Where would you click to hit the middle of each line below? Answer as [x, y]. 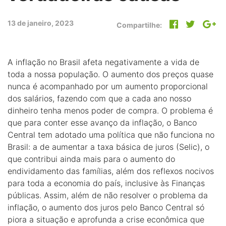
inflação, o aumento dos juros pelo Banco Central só [106, 207]
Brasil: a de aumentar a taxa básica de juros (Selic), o [108, 147]
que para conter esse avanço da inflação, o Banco [102, 123]
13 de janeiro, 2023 [41, 23]
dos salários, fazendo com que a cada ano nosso [99, 98]
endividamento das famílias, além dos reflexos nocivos [111, 171]
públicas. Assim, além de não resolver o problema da [108, 195]
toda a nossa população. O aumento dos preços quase [110, 74]
